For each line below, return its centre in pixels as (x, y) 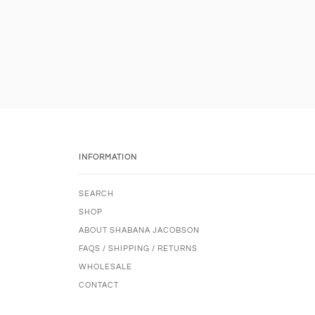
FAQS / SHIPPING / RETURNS (138, 248)
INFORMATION (108, 157)
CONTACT (99, 285)
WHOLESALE (105, 266)
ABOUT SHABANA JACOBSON (139, 230)
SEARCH (96, 193)
